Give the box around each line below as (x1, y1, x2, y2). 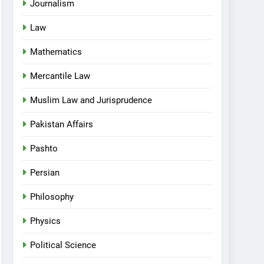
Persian (30, 167, 60, 178)
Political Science (30, 240, 97, 250)
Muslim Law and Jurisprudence (30, 95, 153, 105)
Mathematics (30, 47, 82, 57)
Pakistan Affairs (30, 119, 94, 130)
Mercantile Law (30, 71, 91, 81)
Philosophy (30, 192, 74, 202)
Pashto (30, 143, 58, 154)
